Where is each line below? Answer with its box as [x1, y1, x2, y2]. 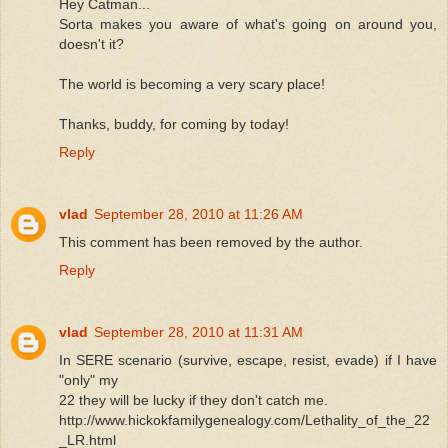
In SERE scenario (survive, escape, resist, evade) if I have [59, 351, 437, 368]
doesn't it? [59, 35, 124, 52]
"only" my [59, 371, 118, 388]
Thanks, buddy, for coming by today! [59, 115, 289, 132]
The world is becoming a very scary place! [59, 75, 325, 92]
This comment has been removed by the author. [59, 233, 363, 250]
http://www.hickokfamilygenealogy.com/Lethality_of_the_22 [59, 411, 430, 428]
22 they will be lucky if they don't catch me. [59, 391, 328, 408]
